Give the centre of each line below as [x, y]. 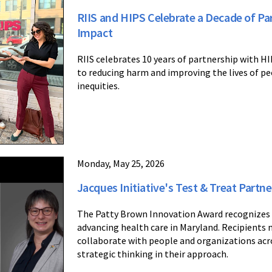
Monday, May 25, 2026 [121, 164]
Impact [95, 33]
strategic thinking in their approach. [152, 254]
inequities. [98, 86]
